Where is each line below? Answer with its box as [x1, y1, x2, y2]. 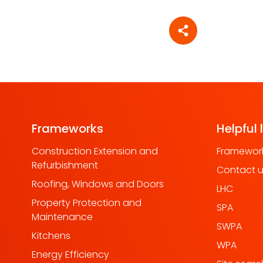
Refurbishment [32, 159, 98, 173]
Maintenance [32, 210, 93, 224]
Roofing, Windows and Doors [32, 177, 164, 191]
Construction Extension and [32, 144, 158, 159]
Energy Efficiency [32, 248, 109, 262]
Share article [182, 29, 243, 43]
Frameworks [32, 120, 103, 137]
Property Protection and [32, 196, 141, 210]
